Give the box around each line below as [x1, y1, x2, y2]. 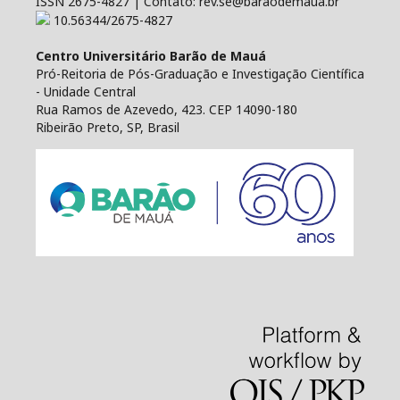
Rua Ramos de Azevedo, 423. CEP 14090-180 [36, 101, 297, 118]
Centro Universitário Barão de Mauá [36, 47, 266, 64]
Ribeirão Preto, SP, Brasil [36, 119, 179, 136]
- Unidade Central [36, 83, 136, 100]
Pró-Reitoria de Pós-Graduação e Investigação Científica [36, 65, 364, 82]
